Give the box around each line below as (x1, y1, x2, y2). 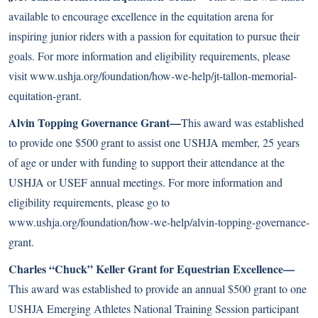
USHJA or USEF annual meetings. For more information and (9, 175, 283, 190)
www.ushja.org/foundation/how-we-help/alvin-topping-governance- (9, 214, 309, 229)
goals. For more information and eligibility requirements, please (9, 48, 290, 63)
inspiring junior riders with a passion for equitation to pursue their (9, 28, 300, 43)
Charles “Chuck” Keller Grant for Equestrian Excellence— (9, 261, 295, 277)
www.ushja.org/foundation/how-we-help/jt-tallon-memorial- (30, 68, 297, 83)
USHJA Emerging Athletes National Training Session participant (9, 301, 299, 316)
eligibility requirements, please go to (9, 194, 170, 209)
